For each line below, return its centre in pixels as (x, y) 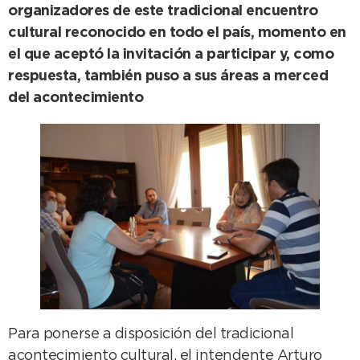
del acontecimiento (79, 98)
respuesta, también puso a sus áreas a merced (168, 77)
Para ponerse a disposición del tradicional (151, 334)
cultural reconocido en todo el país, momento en (177, 33)
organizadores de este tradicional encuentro (163, 12)
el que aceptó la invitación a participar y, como (171, 55)
